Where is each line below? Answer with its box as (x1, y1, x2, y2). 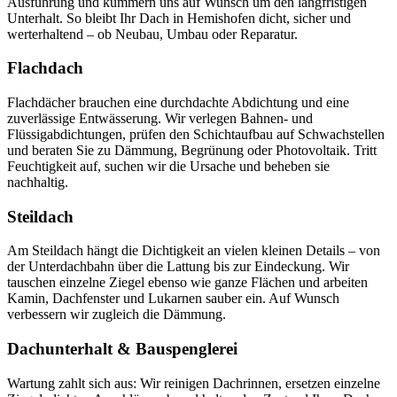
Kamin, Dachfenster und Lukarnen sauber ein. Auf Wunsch (7, 291, 339, 307)
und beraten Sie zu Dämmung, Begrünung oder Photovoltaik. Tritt (7, 142, 377, 158)
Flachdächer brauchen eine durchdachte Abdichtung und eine (7, 94, 349, 110)
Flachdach (7, 58, 83, 78)
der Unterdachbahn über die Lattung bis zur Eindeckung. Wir (7, 259, 349, 275)
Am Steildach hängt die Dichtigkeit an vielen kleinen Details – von (7, 243, 380, 259)
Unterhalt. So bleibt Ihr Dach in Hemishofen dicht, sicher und (7, 10, 351, 26)
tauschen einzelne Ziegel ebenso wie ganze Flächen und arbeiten (7, 275, 368, 291)
